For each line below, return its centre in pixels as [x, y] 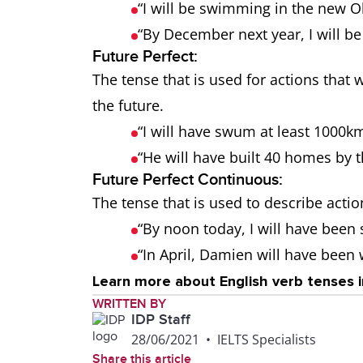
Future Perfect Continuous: [190, 180]
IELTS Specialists [267, 340]
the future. [130, 105]
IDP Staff [161, 320]
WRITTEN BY [129, 304]
